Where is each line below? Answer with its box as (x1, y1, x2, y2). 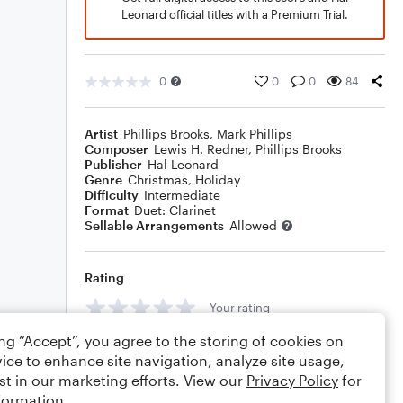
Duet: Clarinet (134, 202, 216, 218)
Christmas (128, 172, 188, 187)
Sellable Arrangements (85, 218, 224, 233)
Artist (85, 126, 118, 141)
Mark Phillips (217, 126, 292, 141)
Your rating (210, 300, 270, 315)
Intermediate (144, 187, 220, 202)
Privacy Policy (246, 372, 338, 389)
